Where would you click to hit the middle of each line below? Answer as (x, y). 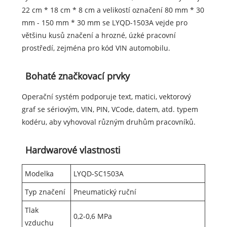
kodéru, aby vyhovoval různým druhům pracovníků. (108, 122)
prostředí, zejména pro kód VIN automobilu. (96, 48)
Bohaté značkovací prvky (77, 76)
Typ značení (45, 192)
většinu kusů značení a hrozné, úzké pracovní (99, 35)
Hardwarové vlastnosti (73, 150)
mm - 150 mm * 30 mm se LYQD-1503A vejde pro (104, 23)
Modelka (39, 174)
